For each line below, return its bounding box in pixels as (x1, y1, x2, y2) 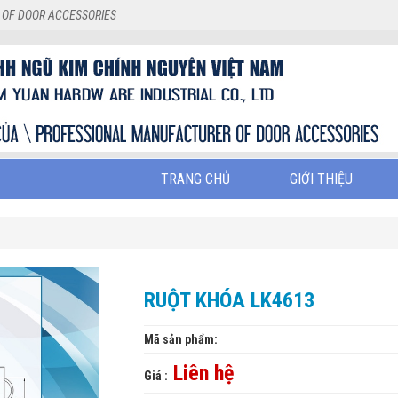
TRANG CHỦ (161, 171, 230, 187)
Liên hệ (167, 361, 234, 386)
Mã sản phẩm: (143, 332, 218, 346)
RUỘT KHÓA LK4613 (143, 288, 314, 313)
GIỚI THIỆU (290, 171, 353, 187)
